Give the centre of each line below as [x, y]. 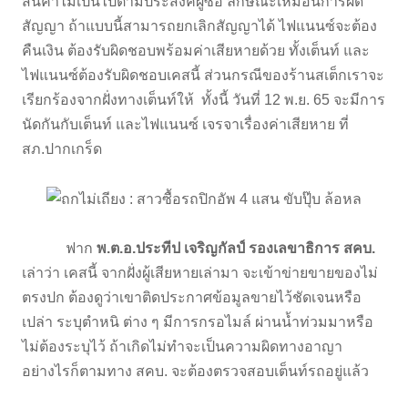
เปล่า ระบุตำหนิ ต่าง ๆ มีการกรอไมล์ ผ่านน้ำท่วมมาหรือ [198, 322]
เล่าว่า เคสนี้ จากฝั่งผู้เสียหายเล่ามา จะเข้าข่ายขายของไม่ [200, 273]
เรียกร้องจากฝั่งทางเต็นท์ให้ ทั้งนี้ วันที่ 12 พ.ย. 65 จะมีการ [204, 99]
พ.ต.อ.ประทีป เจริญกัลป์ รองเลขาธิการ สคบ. [236, 249]
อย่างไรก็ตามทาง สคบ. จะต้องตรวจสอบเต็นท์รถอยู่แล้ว [197, 372]
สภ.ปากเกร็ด [62, 148]
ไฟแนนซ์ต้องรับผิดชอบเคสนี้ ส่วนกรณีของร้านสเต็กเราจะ [203, 75]
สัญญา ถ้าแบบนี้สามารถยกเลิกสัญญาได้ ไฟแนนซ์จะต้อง [199, 25]
